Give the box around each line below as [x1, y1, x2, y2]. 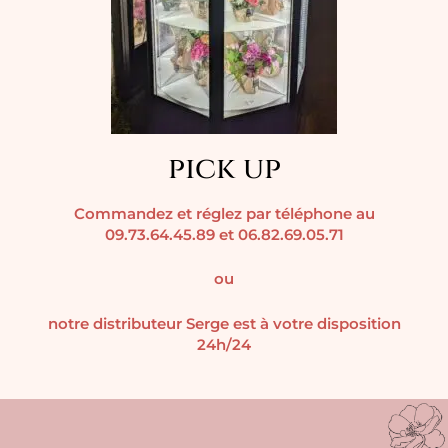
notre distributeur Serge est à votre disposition [47, 314, 401, 333]
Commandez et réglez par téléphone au [73, 205, 375, 224]
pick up [167, 149, 281, 190]
